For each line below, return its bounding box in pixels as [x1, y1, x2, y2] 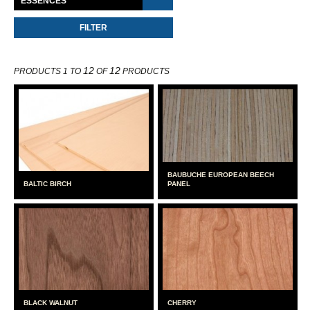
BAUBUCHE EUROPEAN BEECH [167, 171, 275, 179]
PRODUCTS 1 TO [14, 67, 83, 75]
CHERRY [167, 299, 197, 307]
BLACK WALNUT [24, 299, 77, 307]
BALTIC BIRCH [24, 180, 71, 188]
